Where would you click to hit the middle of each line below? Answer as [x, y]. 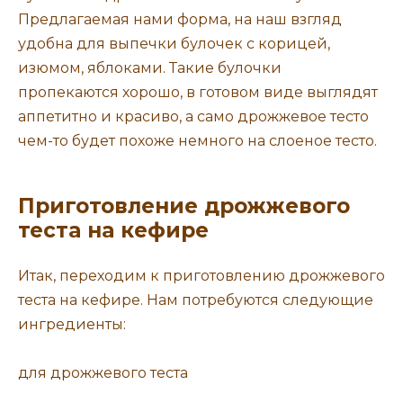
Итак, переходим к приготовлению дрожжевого [201, 276]
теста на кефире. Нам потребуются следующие [196, 300]
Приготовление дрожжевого [184, 206]
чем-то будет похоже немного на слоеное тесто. [197, 141]
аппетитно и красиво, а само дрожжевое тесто [193, 117]
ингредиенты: [72, 325]
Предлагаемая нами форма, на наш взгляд [180, 20]
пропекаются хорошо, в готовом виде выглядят [198, 93]
